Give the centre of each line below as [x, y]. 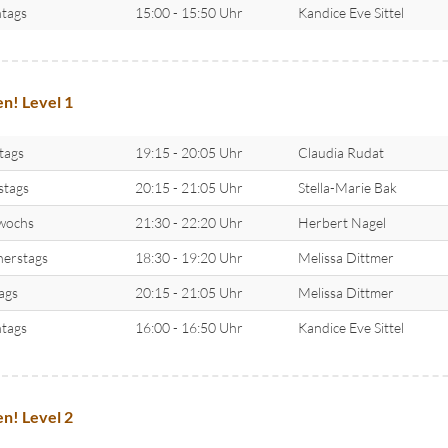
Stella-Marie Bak [347, 187]
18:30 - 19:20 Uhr [188, 257]
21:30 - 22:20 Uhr [188, 222]
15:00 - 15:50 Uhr [188, 12]
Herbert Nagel [341, 222]
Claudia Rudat [340, 152]
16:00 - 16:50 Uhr [188, 327]
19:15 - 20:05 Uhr [188, 152]
